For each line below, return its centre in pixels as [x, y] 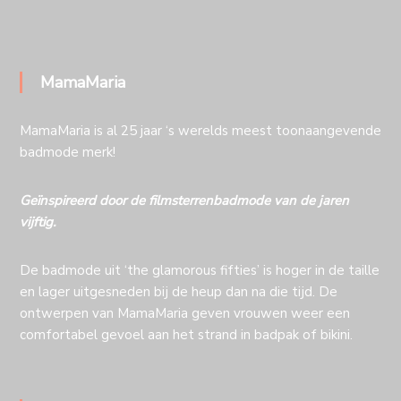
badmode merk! [67, 153]
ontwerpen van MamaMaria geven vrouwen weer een [184, 314]
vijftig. [37, 222]
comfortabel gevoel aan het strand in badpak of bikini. [186, 335]
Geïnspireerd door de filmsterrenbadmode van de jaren [184, 201]
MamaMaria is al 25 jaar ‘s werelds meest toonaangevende [200, 131]
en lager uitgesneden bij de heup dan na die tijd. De [178, 292]
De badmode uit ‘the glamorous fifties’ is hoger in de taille [199, 271]
